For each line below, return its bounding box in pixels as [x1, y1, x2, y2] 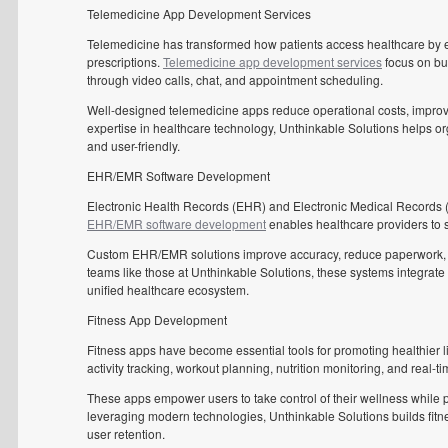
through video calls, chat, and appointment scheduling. [87, 71, 383, 88]
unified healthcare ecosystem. [87, 281, 249, 298]
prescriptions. [87, 53, 163, 70]
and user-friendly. [87, 137, 180, 154]
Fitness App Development [87, 311, 227, 328]
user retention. [87, 425, 165, 442]
